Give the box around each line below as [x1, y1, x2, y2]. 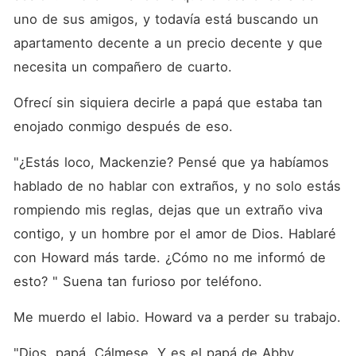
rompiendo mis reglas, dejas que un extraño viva [13, 202, 323, 218]
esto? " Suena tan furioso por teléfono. [13, 273, 267, 289]
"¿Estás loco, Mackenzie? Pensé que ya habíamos [13, 154, 329, 170]
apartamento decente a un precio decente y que [13, 35, 323, 51]
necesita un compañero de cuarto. [13, 59, 237, 75]
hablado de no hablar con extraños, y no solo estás [13, 178, 341, 194]
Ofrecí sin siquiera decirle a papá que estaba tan [13, 95, 323, 110]
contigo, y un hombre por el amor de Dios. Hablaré [13, 226, 336, 242]
